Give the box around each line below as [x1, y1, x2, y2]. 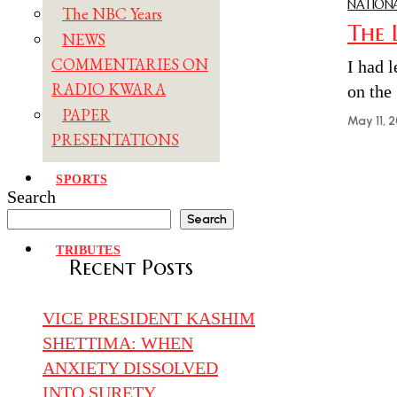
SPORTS [56, 173, 107, 187]
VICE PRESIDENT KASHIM [43, 307, 255, 328]
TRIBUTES [56, 244, 121, 258]
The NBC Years [62, 4, 162, 25]
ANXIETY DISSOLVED [43, 357, 218, 378]
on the [347, 81, 392, 101]
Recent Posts [69, 253, 193, 281]
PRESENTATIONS [51, 129, 179, 151]
